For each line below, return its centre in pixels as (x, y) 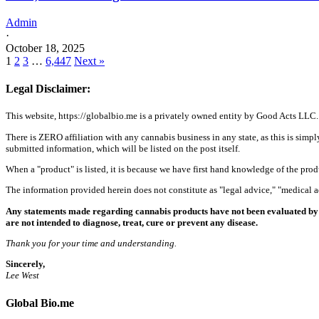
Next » (89, 61)
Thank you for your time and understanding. (91, 243)
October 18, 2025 (45, 48)
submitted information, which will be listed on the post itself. (123, 148)
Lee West (22, 276)
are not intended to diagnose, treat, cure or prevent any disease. (132, 222)
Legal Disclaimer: (48, 89)
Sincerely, (25, 264)
